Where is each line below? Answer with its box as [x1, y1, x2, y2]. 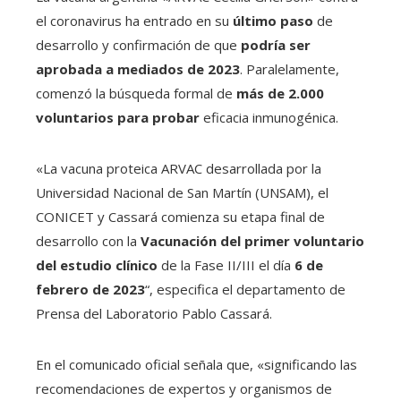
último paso [233, 12, 313, 30]
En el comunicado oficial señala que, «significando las [36, 355, 357, 374]
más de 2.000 [236, 84, 324, 103]
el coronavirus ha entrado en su [36, 12, 233, 30]
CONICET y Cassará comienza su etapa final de [36, 208, 325, 226]
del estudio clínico [36, 256, 158, 275]
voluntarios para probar [36, 108, 200, 127]
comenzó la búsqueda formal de [36, 84, 236, 103]
